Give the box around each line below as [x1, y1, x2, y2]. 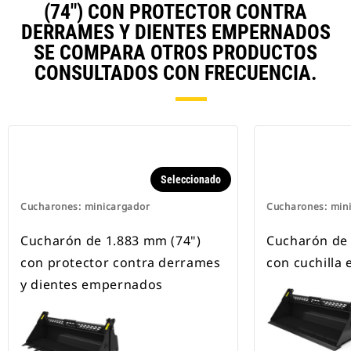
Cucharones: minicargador [20, 200, 150, 214]
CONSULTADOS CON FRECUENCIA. [34, 61, 317, 85]
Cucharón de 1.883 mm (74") [20, 232, 201, 250]
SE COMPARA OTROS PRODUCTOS [34, 41, 317, 65]
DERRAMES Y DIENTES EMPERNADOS [20, 20, 331, 45]
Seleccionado [161, 173, 221, 186]
